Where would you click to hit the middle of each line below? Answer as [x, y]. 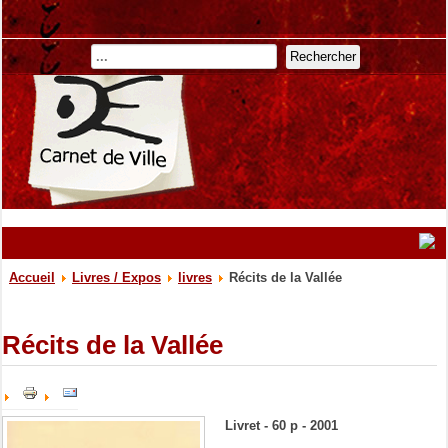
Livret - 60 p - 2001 [281, 425]
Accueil [32, 277]
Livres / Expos [116, 277]
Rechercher [323, 57]
